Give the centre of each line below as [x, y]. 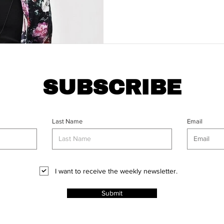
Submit [112, 193]
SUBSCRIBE [112, 87]
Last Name [67, 121]
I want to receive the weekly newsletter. [116, 171]
